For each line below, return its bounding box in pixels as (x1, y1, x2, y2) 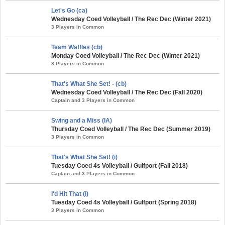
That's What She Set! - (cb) (51, 80, 127, 87)
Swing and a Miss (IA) (51, 117, 112, 124)
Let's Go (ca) (51, 7, 87, 14)
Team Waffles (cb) (51, 43, 102, 51)
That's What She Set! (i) (51, 153, 118, 161)
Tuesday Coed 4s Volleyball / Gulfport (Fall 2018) (51, 162, 188, 169)
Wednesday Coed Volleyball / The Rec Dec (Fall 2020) (51, 88, 202, 96)
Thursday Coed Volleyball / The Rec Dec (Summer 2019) (51, 125, 210, 133)
